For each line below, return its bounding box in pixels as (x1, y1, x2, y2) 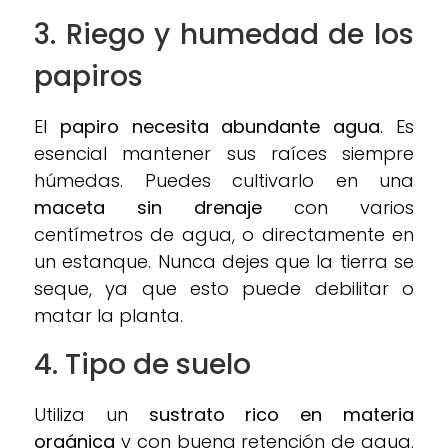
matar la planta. (34, 303, 183, 329)
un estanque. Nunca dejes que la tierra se (34, 249, 414, 275)
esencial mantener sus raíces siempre (34, 141, 414, 167)
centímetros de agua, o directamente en (34, 222, 414, 248)
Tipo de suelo (65, 345, 251, 385)
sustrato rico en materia (148, 402, 415, 428)
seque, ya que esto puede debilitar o (34, 276, 414, 302)
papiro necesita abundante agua (59, 114, 381, 140)
